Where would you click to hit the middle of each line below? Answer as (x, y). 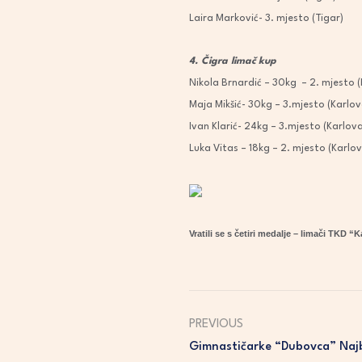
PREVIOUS (216, 324)
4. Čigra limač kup (233, 61)
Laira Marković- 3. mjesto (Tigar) (266, 19)
